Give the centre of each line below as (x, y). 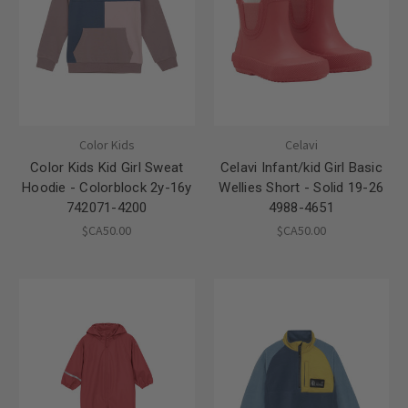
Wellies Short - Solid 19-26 (301, 188)
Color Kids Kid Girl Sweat (107, 168)
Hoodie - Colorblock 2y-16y (107, 188)
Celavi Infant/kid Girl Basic (301, 168)
